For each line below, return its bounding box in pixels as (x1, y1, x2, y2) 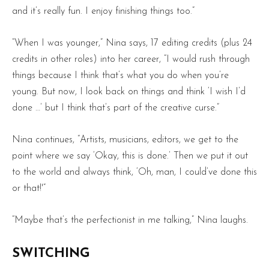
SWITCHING (12, 246, 90, 261)
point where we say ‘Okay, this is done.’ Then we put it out (12, 151, 248, 161)
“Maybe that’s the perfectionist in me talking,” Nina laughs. (12, 215, 248, 225)
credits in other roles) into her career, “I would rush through (12, 54, 250, 64)
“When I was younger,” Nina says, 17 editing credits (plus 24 (12, 38, 252, 48)
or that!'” (12, 183, 46, 193)
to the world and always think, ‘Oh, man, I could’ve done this (12, 167, 257, 177)
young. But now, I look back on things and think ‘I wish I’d (12, 86, 246, 97)
